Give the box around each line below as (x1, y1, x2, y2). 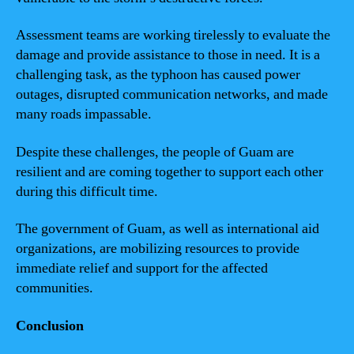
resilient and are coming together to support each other (16, 162, 323, 181)
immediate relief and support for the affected (16, 259, 268, 277)
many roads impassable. (16, 105, 152, 123)
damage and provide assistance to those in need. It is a (16, 46, 320, 64)
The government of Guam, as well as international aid (16, 220, 319, 238)
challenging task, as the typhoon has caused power (16, 66, 300, 84)
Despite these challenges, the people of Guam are (16, 142, 294, 161)
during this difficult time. (16, 182, 158, 201)
